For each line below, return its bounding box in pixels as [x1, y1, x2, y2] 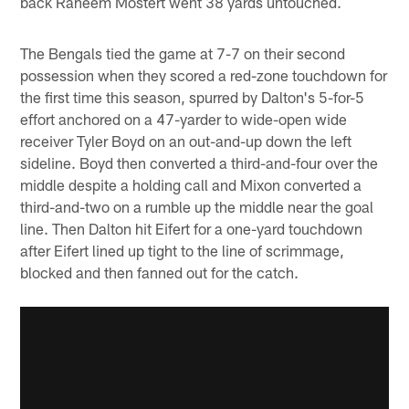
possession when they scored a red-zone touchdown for [20, 66, 388, 85]
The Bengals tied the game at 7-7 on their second [20, 44, 346, 63]
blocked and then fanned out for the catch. [20, 263, 299, 282]
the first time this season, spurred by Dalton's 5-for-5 [20, 88, 365, 107]
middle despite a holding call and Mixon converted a [20, 175, 362, 194]
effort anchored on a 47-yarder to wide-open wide [20, 110, 348, 129]
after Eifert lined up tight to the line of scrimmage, [20, 241, 345, 260]
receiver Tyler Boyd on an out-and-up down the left [20, 131, 352, 151]
